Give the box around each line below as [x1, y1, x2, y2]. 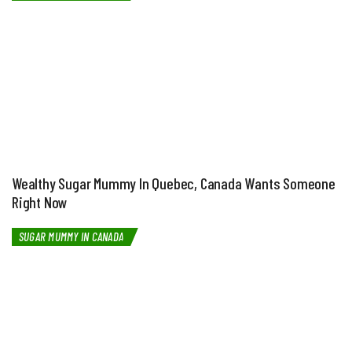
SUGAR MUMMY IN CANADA [19, 229, 124, 244]
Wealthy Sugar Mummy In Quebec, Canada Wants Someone [12, 173, 335, 192]
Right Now [12, 192, 68, 211]
